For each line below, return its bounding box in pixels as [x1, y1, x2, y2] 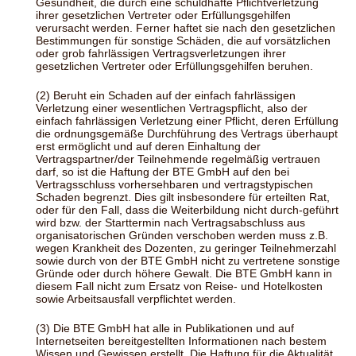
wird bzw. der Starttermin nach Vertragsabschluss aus [36, 215, 305, 229]
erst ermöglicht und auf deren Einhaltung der [36, 139, 261, 153]
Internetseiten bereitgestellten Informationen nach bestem [36, 334, 327, 347]
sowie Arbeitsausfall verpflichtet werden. [36, 292, 236, 305]
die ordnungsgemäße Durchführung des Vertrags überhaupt [36, 126, 338, 140]
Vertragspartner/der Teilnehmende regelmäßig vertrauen [36, 152, 320, 165]
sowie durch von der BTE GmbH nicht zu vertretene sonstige [36, 253, 340, 267]
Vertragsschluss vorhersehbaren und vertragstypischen [36, 177, 313, 191]
